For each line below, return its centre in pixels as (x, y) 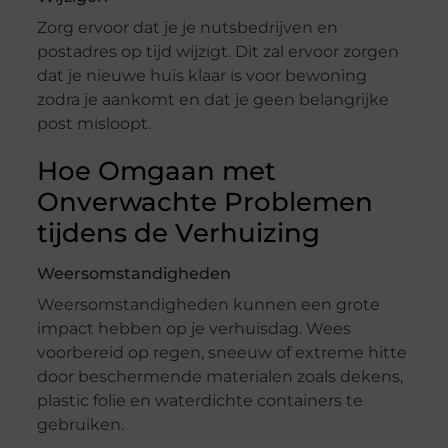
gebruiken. (80, 425)
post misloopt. (93, 124)
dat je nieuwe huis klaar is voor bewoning (201, 76)
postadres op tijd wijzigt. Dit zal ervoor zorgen (217, 52)
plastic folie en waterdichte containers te (199, 401)
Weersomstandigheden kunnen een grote (208, 305)
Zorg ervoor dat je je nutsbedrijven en (187, 28)
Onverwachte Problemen (204, 202)
